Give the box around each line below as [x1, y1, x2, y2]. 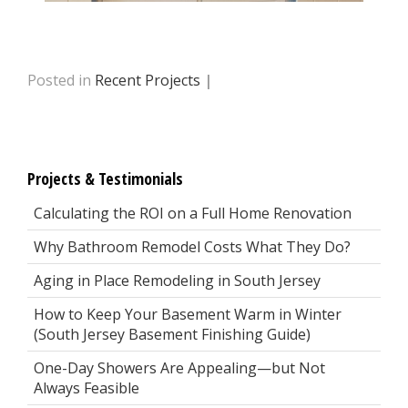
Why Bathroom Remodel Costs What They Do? [34, 237, 351, 257]
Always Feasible [34, 378, 139, 398]
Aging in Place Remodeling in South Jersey [34, 270, 321, 291]
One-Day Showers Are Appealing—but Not [34, 358, 325, 378]
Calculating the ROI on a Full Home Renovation [34, 203, 352, 223]
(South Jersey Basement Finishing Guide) [34, 324, 311, 344]
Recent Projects [95, 70, 200, 90]
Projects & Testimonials [27, 168, 183, 189]
